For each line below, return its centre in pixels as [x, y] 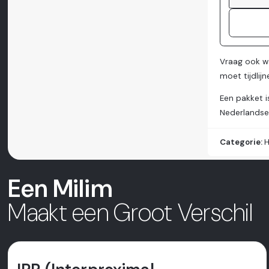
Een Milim [60, 189]
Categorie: [242, 142]
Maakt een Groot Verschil [130, 213]
